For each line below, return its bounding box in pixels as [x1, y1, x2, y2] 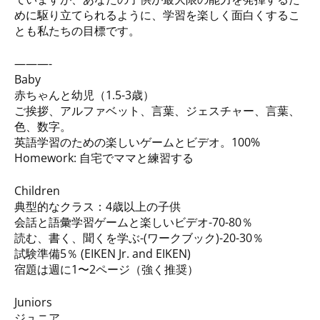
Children [14, 183, 60, 199]
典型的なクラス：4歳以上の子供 [14, 199, 181, 215]
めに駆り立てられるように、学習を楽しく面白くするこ [14, 7, 300, 24]
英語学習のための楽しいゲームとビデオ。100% [14, 134, 260, 151]
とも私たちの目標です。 [14, 23, 140, 39]
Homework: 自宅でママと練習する [14, 150, 194, 166]
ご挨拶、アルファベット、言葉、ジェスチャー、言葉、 [14, 103, 300, 119]
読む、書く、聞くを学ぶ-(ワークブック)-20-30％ [14, 230, 264, 246]
